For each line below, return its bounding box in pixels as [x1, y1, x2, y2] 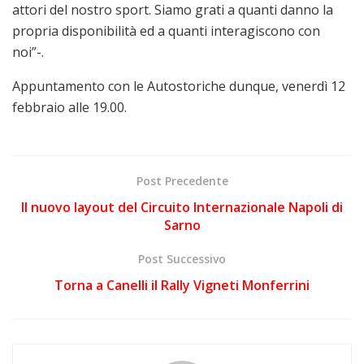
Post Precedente [136, 172, 228, 188]
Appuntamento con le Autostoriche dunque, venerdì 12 [12, 76, 345, 95]
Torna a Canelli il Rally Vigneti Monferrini [54, 275, 310, 294]
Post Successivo [138, 250, 226, 266]
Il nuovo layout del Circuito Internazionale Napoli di [21, 197, 343, 216]
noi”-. [12, 42, 44, 61]
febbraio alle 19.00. [12, 97, 127, 116]
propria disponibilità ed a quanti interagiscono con [12, 21, 320, 40]
